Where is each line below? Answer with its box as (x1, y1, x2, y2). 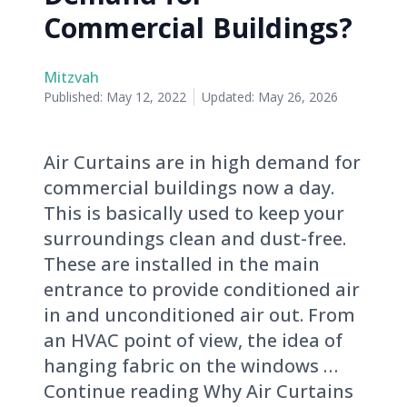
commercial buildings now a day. (44, 175, 334, 201)
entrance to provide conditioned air (44, 277, 360, 303)
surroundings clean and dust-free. (44, 226, 346, 252)
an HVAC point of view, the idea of (44, 328, 342, 353)
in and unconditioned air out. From (44, 303, 355, 328)
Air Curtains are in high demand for (44, 150, 361, 175)
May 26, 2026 (258, 88, 338, 106)
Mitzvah (44, 67, 99, 88)
